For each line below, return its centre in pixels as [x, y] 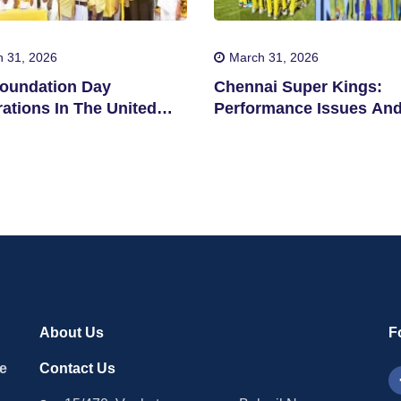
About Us [72, 332]
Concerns [251, 129]
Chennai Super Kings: [298, 86]
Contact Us [77, 368]
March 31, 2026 [273, 57]
